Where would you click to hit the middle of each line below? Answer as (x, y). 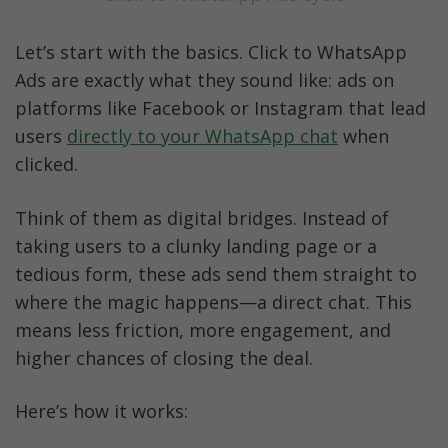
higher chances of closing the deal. (164, 357)
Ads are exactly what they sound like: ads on (204, 80)
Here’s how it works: (101, 410)
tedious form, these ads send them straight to (216, 273)
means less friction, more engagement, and (203, 329)
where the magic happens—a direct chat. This (213, 301)
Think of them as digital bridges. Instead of (202, 217)
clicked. (46, 164)
